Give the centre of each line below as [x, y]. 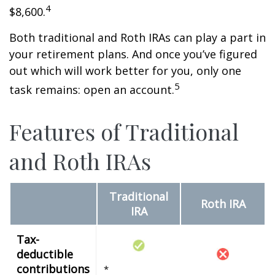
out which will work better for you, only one [125, 71]
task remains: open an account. [92, 90]
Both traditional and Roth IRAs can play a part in [137, 37]
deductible [45, 254]
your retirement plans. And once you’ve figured [133, 54]
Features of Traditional [124, 131]
